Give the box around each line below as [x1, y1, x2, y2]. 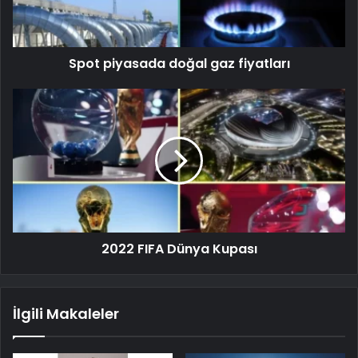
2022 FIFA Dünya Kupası [101, 239, 257, 258]
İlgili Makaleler [13, 303, 119, 324]
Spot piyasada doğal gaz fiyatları [68, 54, 290, 73]
